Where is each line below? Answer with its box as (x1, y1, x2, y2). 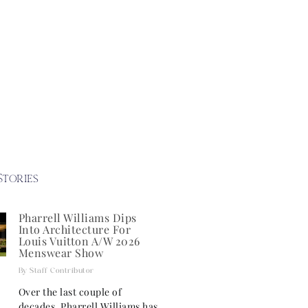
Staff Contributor (27, 265, 94, 276)
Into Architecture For (18, 221, 131, 236)
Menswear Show (18, 245, 104, 260)
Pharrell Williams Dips (18, 210, 137, 225)
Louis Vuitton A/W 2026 (18, 233, 140, 248)
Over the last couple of (18, 285, 122, 298)
